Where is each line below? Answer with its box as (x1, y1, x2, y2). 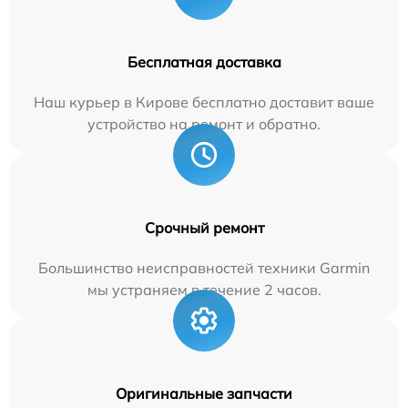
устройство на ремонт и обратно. (87, 115, 321, 133)
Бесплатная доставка (127, 53, 281, 71)
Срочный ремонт (144, 219, 264, 237)
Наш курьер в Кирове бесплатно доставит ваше (34, 93, 374, 111)
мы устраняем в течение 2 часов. (87, 280, 321, 299)
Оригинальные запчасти (116, 384, 292, 403)
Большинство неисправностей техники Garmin (38, 259, 370, 277)
